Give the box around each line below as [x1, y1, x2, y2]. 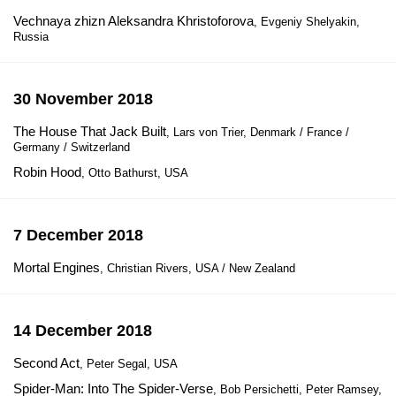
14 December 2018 [13, 322, 152, 339]
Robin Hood [13, 164, 81, 179]
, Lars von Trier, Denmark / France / [166, 126, 349, 139]
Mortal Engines [13, 260, 100, 275]
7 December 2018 [13, 226, 143, 244]
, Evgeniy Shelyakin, [254, 15, 360, 28]
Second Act [13, 355, 80, 370]
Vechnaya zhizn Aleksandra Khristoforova [13, 13, 254, 28]
